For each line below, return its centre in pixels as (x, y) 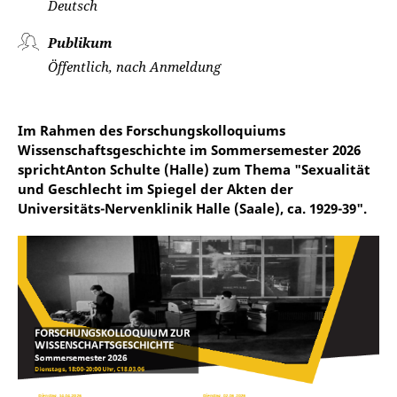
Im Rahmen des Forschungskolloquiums (152, 130)
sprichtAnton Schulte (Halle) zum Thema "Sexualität (194, 169)
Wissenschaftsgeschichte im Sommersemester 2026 (189, 150)
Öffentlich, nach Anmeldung (134, 66)
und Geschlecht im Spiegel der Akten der (156, 189)
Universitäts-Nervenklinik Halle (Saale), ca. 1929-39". (192, 208)
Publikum (80, 43)
